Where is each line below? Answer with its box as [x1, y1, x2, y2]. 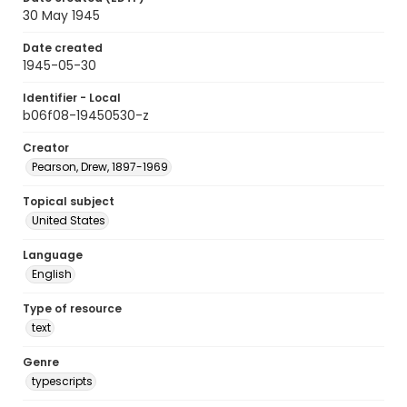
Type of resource [23, 301, 122, 316]
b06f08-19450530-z [23, 106, 149, 124]
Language [23, 247, 83, 263]
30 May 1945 [23, 6, 100, 25]
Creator [23, 140, 69, 155]
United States [32, 213, 105, 228]
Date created [23, 40, 103, 55]
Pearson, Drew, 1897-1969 [32, 159, 168, 174]
